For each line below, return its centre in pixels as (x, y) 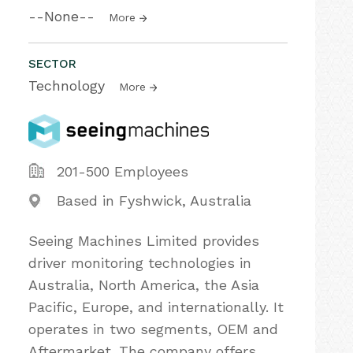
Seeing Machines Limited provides (144, 241)
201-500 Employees (123, 171)
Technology (69, 85)
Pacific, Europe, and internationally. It (156, 307)
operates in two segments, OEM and (153, 329)
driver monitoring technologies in (140, 263)
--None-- (64, 16)
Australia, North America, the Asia (144, 285)
